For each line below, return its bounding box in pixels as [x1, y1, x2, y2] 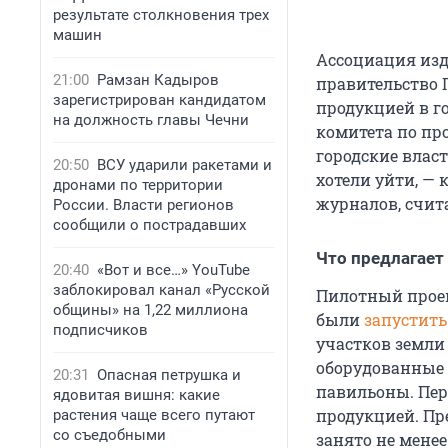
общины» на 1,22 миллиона [53, 301, 248, 319]
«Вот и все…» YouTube [97, 261, 250, 279]
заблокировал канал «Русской [53, 281, 270, 299]
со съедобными [53, 426, 166, 444]
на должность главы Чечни [53, 111, 249, 129]
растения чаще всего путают [53, 406, 255, 424]
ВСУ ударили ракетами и [97, 156, 272, 174]
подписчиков [53, 321, 148, 339]
